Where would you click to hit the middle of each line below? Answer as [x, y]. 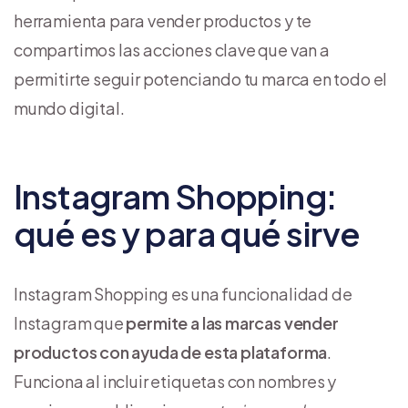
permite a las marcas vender [231, 322]
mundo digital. [69, 107]
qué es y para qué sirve [187, 233]
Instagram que [69, 322]
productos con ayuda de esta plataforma [171, 352]
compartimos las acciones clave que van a [172, 49]
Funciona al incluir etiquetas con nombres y [175, 381]
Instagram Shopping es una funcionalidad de [183, 293]
